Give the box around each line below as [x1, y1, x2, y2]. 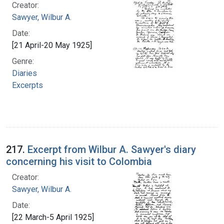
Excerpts [12, 80, 43, 90]
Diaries [12, 68, 37, 78]
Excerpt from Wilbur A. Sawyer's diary [27, 143, 196, 155]
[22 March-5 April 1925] [12, 212, 94, 222]
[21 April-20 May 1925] [12, 40, 92, 50]
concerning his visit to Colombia [6, 155, 152, 167]
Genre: [12, 56, 34, 66]
